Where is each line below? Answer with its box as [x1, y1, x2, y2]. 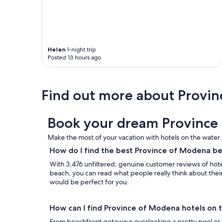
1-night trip [65, 46, 96, 54]
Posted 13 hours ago [48, 54, 101, 62]
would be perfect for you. [50, 177, 132, 187]
